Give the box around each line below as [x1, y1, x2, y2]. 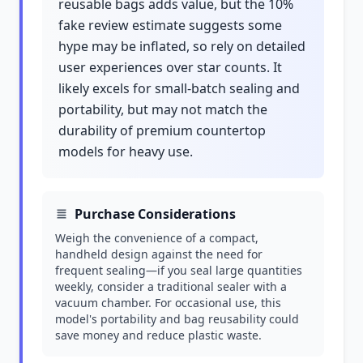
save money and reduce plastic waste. [55, 327, 262, 343]
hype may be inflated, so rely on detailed [58, 37, 305, 55]
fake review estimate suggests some [58, 16, 282, 34]
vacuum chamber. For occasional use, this [55, 295, 281, 310]
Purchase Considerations [75, 205, 236, 223]
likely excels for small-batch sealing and [58, 79, 300, 97]
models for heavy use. [58, 143, 193, 160]
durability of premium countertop [58, 122, 266, 139]
